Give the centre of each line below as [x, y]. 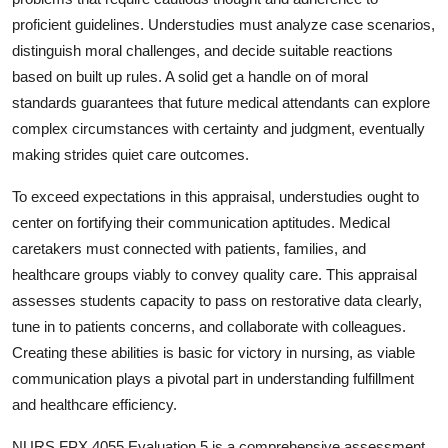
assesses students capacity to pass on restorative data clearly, [217, 301]
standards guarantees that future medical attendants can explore [221, 103]
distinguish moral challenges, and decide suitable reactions [202, 51]
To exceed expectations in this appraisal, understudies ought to [215, 197]
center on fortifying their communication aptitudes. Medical [201, 223]
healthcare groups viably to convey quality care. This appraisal [214, 275]
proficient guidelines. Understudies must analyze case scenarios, [223, 25]
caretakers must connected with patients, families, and [189, 249]
